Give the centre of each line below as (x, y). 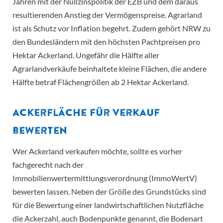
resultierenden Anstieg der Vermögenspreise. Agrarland (107, 15)
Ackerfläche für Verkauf (86, 112)
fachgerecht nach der (48, 165)
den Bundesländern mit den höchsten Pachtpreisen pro (106, 42)
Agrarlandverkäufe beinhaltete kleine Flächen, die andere (110, 69)
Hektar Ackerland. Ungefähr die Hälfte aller (86, 55)
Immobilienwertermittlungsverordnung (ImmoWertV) (105, 178)
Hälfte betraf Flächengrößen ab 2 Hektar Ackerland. (101, 82)
